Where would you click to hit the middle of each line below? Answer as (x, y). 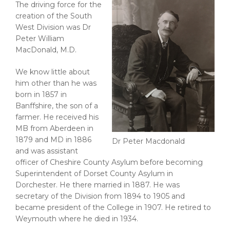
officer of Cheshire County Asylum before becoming (109, 162)
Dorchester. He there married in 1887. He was (98, 185)
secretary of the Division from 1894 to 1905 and (100, 196)
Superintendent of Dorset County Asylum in (94, 173)
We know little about (53, 72)
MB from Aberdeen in (54, 128)
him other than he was (56, 83)
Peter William (40, 38)
